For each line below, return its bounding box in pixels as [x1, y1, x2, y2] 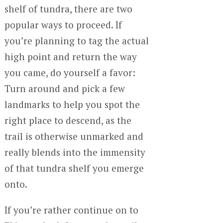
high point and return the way [4, 50, 137, 63]
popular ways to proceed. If [4, 18, 122, 31]
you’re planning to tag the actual [4, 34, 149, 47]
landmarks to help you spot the [4, 98, 140, 111]
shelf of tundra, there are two [4, 2, 132, 15]
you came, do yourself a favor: [4, 66, 135, 79]
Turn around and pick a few [4, 82, 125, 95]
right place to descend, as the [4, 113, 131, 126]
